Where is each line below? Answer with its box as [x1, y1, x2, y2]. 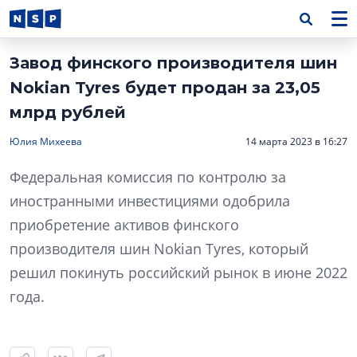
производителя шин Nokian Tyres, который [10, 239, 308, 258]
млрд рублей [10, 103, 126, 122]
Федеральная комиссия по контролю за [10, 167, 286, 186]
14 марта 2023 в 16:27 [245, 135, 347, 148]
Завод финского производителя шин [10, 53, 337, 73]
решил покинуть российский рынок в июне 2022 [10, 263, 347, 282]
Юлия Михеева [10, 135, 82, 148]
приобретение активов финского [10, 215, 239, 234]
